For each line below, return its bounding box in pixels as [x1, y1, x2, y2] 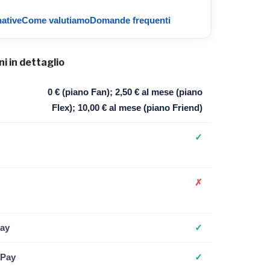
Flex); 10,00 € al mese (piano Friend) [51, 103, 202, 113]
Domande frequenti [90, 16, 171, 25]
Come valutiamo [22, 16, 90, 25]
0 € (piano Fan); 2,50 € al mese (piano [47, 87, 202, 97]
